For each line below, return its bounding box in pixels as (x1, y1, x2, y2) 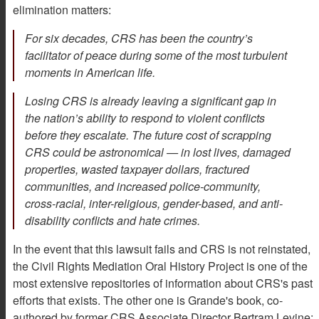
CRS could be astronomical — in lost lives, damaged (25, 144, 291, 161)
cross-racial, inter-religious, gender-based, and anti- (25, 195, 283, 212)
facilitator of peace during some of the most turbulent (25, 47, 287, 64)
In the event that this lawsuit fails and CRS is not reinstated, (13, 241, 310, 258)
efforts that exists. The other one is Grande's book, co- (13, 292, 283, 309)
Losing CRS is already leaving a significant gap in (25, 93, 276, 110)
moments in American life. (25, 64, 158, 81)
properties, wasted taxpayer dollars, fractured (25, 161, 249, 178)
